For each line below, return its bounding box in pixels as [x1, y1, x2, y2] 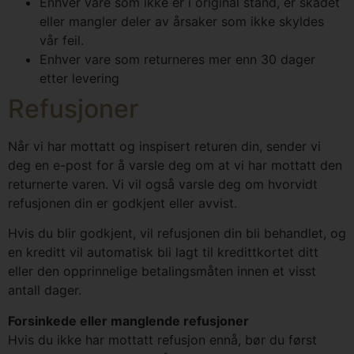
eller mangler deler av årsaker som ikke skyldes [40, 13, 324, 30]
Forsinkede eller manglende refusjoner [8, 312, 249, 329]
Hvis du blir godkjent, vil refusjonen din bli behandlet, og [8, 225, 346, 242]
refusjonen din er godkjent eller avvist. [8, 195, 237, 212]
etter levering [40, 70, 119, 87]
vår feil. [40, 32, 84, 49]
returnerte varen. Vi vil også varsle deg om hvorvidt [8, 176, 318, 193]
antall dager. [8, 282, 81, 299]
